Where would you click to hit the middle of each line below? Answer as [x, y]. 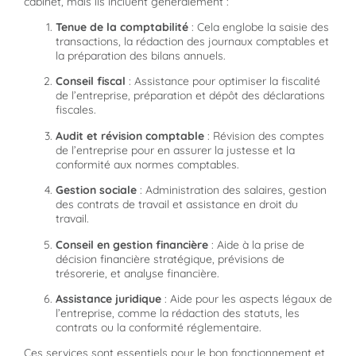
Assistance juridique [108, 298]
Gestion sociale [96, 190]
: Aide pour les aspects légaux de [247, 298]
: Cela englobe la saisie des [259, 27]
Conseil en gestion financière [132, 244]
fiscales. [76, 110]
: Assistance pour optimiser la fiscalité [223, 81]
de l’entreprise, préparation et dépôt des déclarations [190, 96]
